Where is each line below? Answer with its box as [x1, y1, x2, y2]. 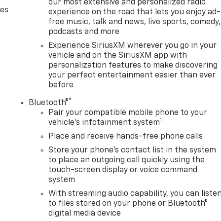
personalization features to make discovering [48, 62, 218, 70]
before [48, 81, 74, 90]
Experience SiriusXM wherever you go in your [48, 42, 217, 50]
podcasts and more [48, 28, 120, 37]
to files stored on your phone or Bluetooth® [48, 200, 208, 208]
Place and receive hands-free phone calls [48, 133, 203, 141]
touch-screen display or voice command [48, 166, 198, 175]
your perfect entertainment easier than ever [48, 72, 216, 80]
